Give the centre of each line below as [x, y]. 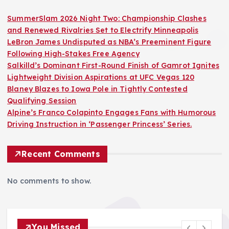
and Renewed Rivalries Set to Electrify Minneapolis [103, 30]
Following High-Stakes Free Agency [73, 53]
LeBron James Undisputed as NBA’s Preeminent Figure [109, 42]
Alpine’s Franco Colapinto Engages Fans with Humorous [112, 112]
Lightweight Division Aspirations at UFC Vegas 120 [101, 77]
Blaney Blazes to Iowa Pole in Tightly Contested [97, 89]
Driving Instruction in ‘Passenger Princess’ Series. [100, 124]
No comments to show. [49, 181]
